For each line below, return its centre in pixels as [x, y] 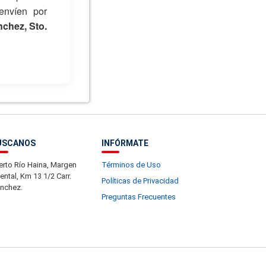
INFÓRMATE [125, 143]
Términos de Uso [131, 165]
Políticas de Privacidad [140, 181]
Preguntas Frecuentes [139, 197]
